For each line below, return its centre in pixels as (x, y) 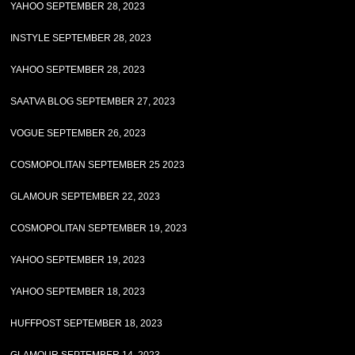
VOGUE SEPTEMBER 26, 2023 (78, 133)
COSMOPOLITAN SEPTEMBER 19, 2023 (99, 228)
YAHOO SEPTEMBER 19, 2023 (78, 260)
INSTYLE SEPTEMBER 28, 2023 (81, 38)
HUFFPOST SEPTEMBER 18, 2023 (87, 323)
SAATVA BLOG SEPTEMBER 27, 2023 (93, 101)
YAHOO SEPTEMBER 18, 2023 (78, 292)
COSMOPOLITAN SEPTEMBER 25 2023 (98, 165)
